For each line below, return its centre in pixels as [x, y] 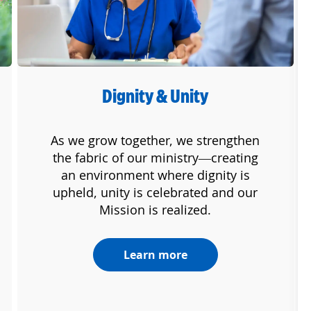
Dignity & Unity [155, 96]
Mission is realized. [155, 210]
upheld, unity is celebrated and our [155, 193]
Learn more [155, 255]
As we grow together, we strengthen [155, 141]
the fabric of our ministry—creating [155, 158]
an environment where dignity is [155, 175]
